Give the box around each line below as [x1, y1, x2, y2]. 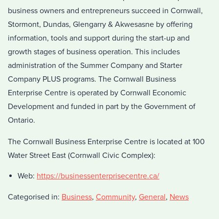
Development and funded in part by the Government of [8, 102, 196, 112]
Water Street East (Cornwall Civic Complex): [8, 151, 155, 161]
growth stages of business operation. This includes [8, 47, 180, 57]
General [139, 192, 166, 202]
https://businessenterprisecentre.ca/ [37, 171, 159, 181]
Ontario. [8, 115, 35, 126]
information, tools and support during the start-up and [8, 33, 190, 44]
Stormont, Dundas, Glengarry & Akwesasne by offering [8, 20, 193, 30]
